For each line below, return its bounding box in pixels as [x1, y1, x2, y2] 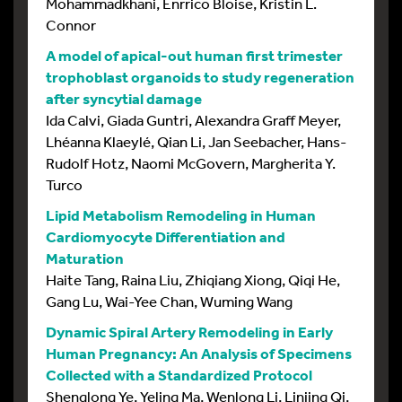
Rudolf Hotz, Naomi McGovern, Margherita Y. [46, 153, 336, 172]
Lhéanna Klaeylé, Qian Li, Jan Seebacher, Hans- [46, 131, 346, 151]
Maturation [46, 248, 124, 267]
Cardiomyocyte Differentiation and [46, 226, 285, 246]
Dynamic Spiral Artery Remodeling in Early [46, 321, 333, 341]
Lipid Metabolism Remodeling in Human [46, 205, 316, 224]
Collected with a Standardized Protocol [46, 364, 312, 384]
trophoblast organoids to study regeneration [46, 66, 354, 86]
